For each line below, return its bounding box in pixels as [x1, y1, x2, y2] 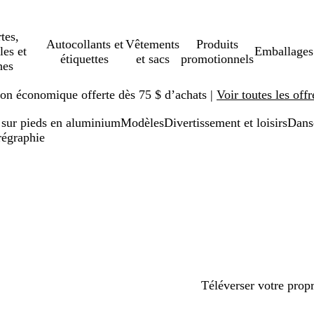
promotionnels [181, 51, 254, 66]
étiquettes [60, 51, 109, 66]
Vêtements [125, 36, 180, 51]
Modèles [121, 116, 164, 130]
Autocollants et [46, 36, 123, 51]
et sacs [135, 51, 170, 66]
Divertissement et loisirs [164, 116, 287, 130]
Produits [196, 36, 239, 51]
